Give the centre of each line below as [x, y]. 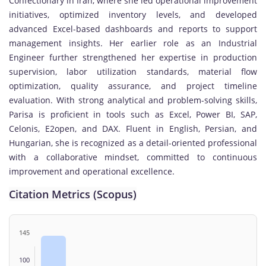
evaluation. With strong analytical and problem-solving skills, [133, 100]
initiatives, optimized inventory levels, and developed [133, 14]
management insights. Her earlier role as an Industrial [133, 43]
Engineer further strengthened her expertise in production [133, 57]
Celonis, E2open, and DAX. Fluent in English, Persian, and [133, 128]
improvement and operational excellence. [92, 171]
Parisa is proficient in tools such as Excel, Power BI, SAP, [133, 114]
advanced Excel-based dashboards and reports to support [133, 28]
